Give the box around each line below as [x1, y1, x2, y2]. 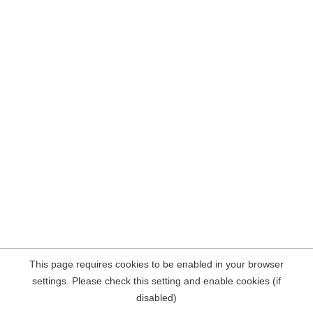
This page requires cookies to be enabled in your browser [29, 259, 284, 270]
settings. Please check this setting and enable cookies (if [32, 275, 281, 286]
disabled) [136, 292, 177, 303]
